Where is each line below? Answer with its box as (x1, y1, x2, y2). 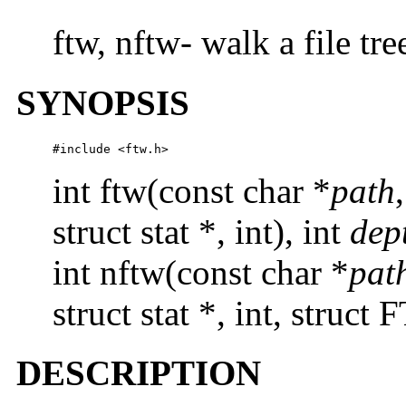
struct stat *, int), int (53, 211, 350, 251)
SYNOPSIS (16, 82, 189, 122)
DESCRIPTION (16, 353, 261, 393)
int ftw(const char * (53, 170, 331, 210)
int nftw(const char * (53, 252, 349, 292)
